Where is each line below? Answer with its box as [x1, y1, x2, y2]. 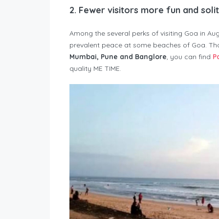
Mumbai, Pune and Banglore [69, 52, 167, 61]
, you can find [167, 52, 213, 61]
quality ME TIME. [69, 64, 121, 73]
